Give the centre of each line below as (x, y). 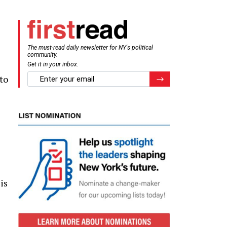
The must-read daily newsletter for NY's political (90, 47)
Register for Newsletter (190, 78)
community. (43, 54)
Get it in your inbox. (53, 64)
